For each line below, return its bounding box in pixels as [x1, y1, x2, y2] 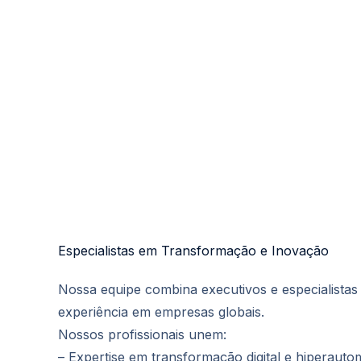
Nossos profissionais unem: [58, 326, 226, 342]
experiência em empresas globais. [58, 304, 264, 320]
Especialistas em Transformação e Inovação [58, 243, 329, 259]
